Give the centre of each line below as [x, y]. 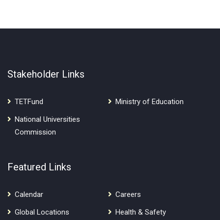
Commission [35, 132]
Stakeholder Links [46, 74]
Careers [128, 194]
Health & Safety [140, 212]
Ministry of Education [149, 102]
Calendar [29, 194]
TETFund [29, 102]
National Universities [47, 119]
